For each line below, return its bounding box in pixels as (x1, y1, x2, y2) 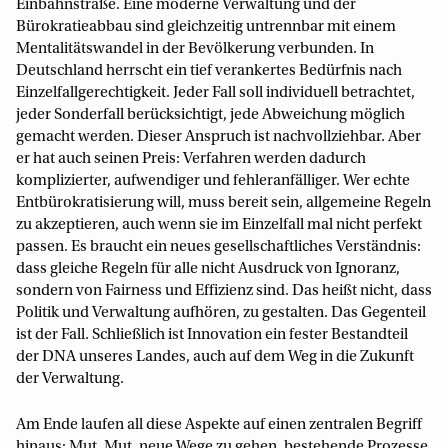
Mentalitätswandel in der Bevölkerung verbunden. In (16, 41, 374, 57)
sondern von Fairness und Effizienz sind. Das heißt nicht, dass (16, 283, 432, 299)
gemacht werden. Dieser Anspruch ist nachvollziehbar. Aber (16, 129, 421, 145)
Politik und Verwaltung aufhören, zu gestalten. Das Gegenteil (16, 305, 426, 321)
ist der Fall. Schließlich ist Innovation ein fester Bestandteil (16, 327, 408, 343)
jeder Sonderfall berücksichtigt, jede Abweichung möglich (16, 107, 405, 123)
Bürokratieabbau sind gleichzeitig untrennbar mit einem (16, 19, 396, 35)
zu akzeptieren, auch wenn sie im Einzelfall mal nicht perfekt (16, 217, 422, 233)
